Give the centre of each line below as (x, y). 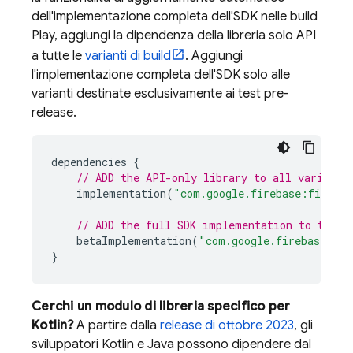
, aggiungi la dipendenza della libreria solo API (185, 35)
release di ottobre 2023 (227, 325)
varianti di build (128, 56)
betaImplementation (134, 241)
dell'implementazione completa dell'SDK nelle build (175, 17)
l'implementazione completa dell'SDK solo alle (161, 75)
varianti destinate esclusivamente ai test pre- (160, 94)
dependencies (89, 162)
